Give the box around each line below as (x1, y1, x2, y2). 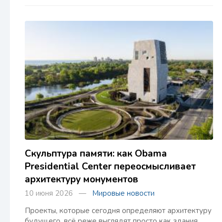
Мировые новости (92, 188, 155, 198)
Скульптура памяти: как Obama (25, 147, 167, 160)
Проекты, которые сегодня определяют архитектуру (25, 206, 212, 216)
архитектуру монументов (25, 173, 138, 186)
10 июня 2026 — (25, 188, 92, 198)
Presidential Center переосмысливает (25, 160, 196, 173)
